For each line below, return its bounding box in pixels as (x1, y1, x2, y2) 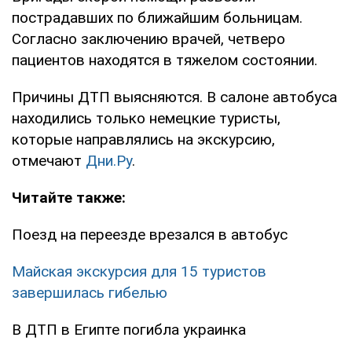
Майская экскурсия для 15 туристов (12, 262, 266, 280)
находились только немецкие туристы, (12, 108, 280, 127)
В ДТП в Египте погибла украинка (12, 320, 246, 339)
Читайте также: (12, 188, 126, 207)
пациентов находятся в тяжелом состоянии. (12, 50, 317, 69)
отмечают (12, 151, 86, 170)
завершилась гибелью (12, 283, 167, 302)
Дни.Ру (86, 151, 132, 170)
